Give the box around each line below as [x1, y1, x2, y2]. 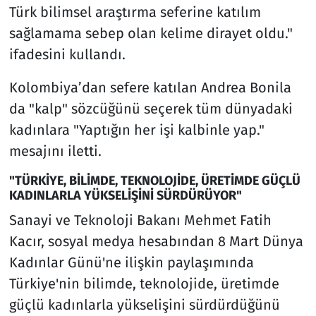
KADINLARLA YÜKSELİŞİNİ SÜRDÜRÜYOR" [8, 188, 242, 204]
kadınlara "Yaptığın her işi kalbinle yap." [8, 121, 265, 139]
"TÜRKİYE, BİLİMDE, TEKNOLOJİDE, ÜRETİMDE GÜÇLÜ [8, 173, 300, 189]
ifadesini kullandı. [8, 46, 126, 63]
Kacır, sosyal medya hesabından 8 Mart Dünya [8, 232, 303, 250]
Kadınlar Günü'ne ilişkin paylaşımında [8, 253, 254, 271]
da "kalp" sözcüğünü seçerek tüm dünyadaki [8, 100, 293, 118]
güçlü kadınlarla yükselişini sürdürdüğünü [8, 296, 280, 313]
